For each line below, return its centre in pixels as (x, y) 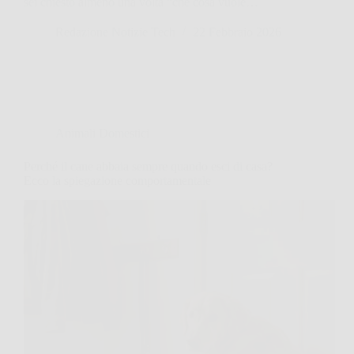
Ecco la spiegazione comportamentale (117, 180)
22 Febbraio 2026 (237, 32)
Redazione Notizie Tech (115, 32)
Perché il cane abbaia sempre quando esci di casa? (148, 166)
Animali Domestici (102, 133)
